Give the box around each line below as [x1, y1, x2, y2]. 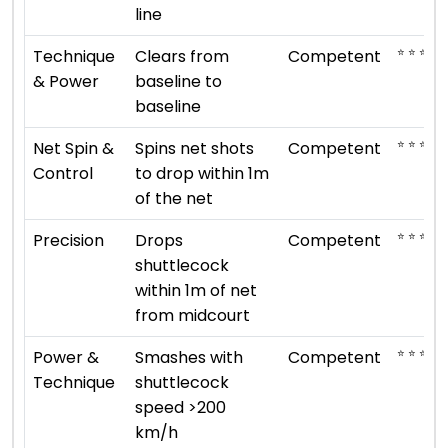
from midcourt [135, 303, 250, 327]
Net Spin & [33, 136, 114, 160]
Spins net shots [135, 136, 254, 160]
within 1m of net [135, 278, 257, 302]
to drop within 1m [135, 161, 269, 185]
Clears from [135, 44, 229, 68]
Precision [33, 228, 104, 252]
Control [33, 161, 93, 185]
